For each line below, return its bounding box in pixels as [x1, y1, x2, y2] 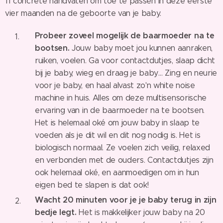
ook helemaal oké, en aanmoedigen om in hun [35, 167, 199, 177]
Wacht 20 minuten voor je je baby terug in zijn [35, 194, 217, 205]
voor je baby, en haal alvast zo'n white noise [35, 80, 195, 90]
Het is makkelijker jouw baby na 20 [76, 207, 205, 217]
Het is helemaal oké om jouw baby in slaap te [35, 117, 200, 127]
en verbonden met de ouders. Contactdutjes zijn [35, 155, 214, 165]
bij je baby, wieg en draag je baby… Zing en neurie [35, 68, 217, 78]
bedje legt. [35, 207, 77, 218]
